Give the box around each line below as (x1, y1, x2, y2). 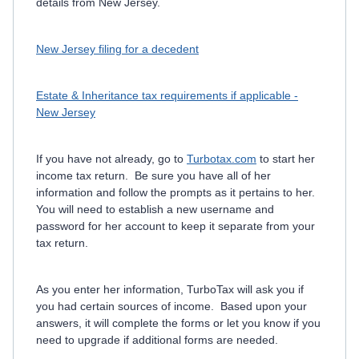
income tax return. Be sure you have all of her (36, 169, 271, 182)
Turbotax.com (187, 152, 256, 165)
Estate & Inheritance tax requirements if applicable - (36, 89, 298, 102)
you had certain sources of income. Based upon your (36, 300, 307, 313)
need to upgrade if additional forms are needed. (36, 333, 278, 346)
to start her (256, 152, 315, 165)
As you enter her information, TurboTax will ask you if (36, 283, 304, 296)
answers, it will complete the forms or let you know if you (36, 317, 321, 329)
